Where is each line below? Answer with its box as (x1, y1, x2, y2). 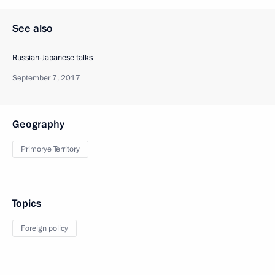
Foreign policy (21, 222, 68, 234)
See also (12, 21, 53, 36)
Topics (12, 196, 41, 211)
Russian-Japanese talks (12, 52, 93, 63)
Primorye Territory (21, 143, 80, 155)
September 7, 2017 (12, 72, 80, 83)
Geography (12, 117, 64, 131)
